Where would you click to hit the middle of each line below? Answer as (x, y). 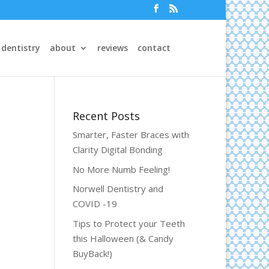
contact (154, 47)
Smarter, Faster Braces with (131, 134)
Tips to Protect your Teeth (128, 223)
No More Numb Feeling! (121, 169)
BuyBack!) (92, 253)
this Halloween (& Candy (123, 238)
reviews (113, 47)
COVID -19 (95, 204)
